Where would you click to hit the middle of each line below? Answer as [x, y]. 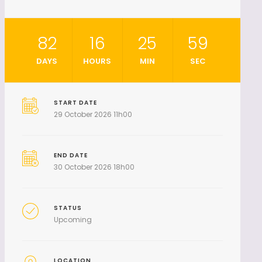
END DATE [71, 155]
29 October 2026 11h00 [93, 114]
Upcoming [73, 220]
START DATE [76, 103]
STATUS [68, 208]
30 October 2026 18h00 [94, 167]
